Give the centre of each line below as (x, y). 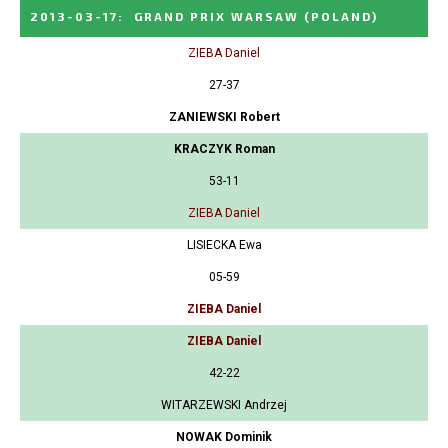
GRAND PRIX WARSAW (216, 16)
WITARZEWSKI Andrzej (224, 405)
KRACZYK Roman (224, 149)
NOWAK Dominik (224, 437)
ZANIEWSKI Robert (224, 117)
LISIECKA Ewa (224, 245)
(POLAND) (341, 16)
